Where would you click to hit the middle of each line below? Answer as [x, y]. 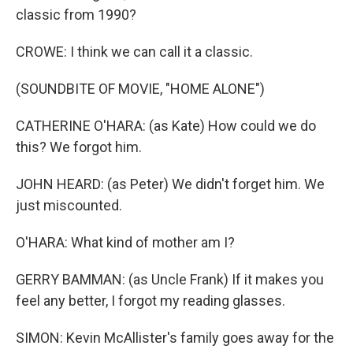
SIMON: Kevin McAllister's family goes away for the [175, 338]
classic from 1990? [76, 15]
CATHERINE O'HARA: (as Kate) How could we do [166, 126]
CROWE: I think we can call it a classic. [134, 52]
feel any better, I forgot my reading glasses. [150, 301]
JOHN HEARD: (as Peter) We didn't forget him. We [170, 184]
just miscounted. [69, 205]
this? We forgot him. [79, 147]
